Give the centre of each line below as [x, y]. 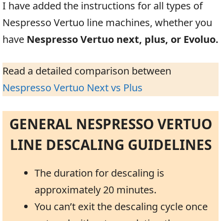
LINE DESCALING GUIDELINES [110, 144]
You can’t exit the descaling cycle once [121, 206]
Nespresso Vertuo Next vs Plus [73, 87]
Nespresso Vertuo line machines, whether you [107, 22]
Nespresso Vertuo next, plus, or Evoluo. [121, 39]
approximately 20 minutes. [95, 189]
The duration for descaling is [99, 173]
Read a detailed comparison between [87, 71]
